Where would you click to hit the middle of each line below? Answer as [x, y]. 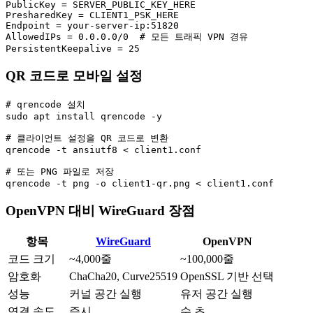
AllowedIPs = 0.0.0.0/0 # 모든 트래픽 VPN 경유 [127, 37]
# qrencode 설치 [45, 104]
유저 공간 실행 [217, 294]
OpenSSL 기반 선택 [227, 277]
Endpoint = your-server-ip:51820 [92, 26]
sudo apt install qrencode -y [84, 116]
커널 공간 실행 [105, 294]
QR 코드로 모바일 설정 [74, 76]
